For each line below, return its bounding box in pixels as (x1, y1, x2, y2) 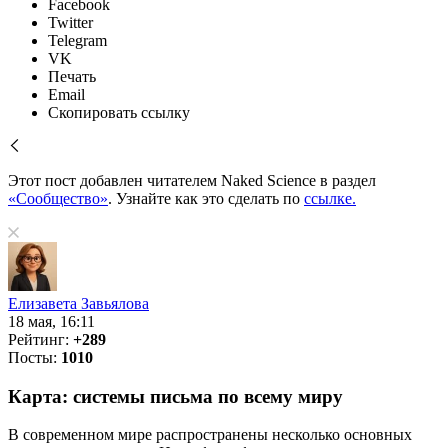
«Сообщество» (8, 190, 108, 207)
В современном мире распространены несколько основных (8, 426, 412, 444)
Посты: (8, 349, 61, 366)
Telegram (48, 32, 107, 49)
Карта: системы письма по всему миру (8, 385, 343, 407)
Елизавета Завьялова (8, 295, 149, 312)
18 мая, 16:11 (8, 313, 95, 330)
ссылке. (304, 190, 356, 207)
